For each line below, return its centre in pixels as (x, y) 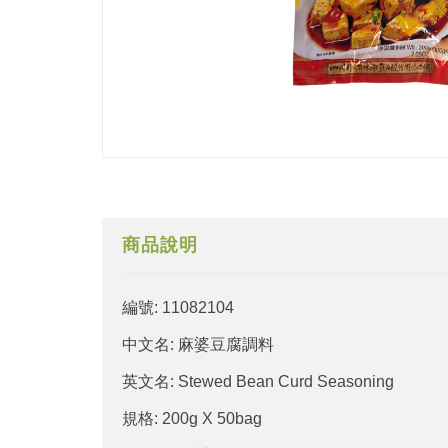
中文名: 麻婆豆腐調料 (198, 344)
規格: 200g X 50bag (192, 418)
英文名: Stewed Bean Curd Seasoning (258, 381)
